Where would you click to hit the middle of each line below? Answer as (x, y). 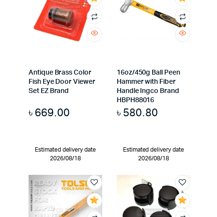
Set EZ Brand (49, 91)
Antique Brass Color (60, 72)
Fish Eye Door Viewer (62, 82)
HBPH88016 (135, 100)
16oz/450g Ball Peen (148, 72)
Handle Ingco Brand (148, 91)
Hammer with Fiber (146, 82)
